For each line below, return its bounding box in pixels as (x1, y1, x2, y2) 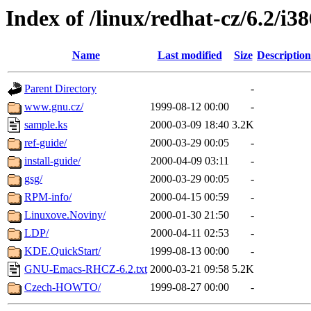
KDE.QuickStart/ (24, 245, 101, 258)
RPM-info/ (24, 191, 72, 203)
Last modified (157, 49, 222, 62)
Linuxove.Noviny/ (24, 209, 106, 221)
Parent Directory (24, 83, 96, 95)
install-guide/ (24, 155, 81, 167)
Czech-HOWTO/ (24, 281, 101, 294)
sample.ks (24, 119, 67, 131)
